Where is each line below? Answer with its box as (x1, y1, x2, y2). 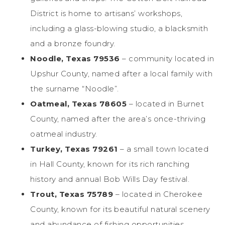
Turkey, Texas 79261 (30, 144, 120, 154)
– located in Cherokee (115, 189, 202, 199)
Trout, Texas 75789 (30, 189, 116, 199)
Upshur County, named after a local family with (30, 68, 212, 78)
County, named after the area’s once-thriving (30, 114, 205, 124)
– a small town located (120, 144, 208, 154)
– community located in (120, 53, 214, 63)
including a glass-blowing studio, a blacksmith (30, 23, 208, 33)
